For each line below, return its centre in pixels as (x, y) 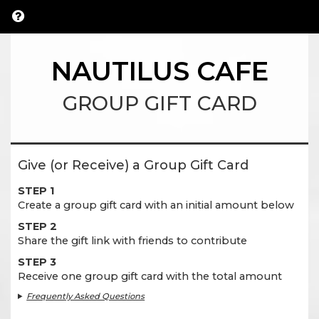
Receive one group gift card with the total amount (150, 276)
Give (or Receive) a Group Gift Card (133, 165)
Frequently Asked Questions (86, 296)
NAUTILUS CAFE (159, 71)
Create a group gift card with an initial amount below (156, 205)
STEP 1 (36, 191)
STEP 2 (37, 226)
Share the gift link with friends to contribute (132, 241)
